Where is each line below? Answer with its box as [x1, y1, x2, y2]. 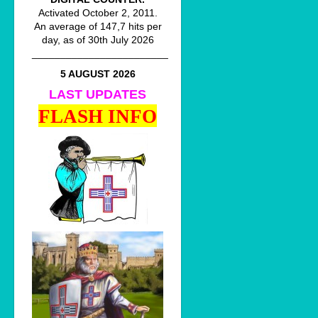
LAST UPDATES [49, 87, 146, 102]
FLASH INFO [38, 106, 157, 127]
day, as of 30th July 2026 [41, 34, 154, 45]
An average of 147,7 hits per [33, 21, 162, 32]
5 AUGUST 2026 [60, 68, 136, 79]
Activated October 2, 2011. [38, 7, 158, 18]
